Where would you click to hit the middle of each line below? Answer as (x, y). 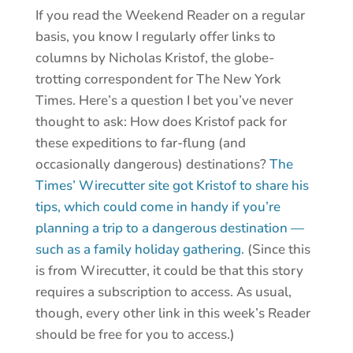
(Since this (277, 250)
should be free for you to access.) (135, 335)
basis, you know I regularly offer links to (155, 37)
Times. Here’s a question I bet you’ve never (164, 101)
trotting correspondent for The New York (158, 80)
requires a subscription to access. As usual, (163, 292)
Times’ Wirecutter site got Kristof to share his (172, 186)
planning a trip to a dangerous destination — (169, 229)
